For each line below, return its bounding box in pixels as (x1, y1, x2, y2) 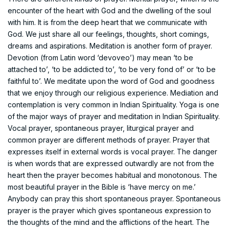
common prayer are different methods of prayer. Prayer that (8, 135, 210, 144)
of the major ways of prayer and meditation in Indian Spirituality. (8, 111, 220, 121)
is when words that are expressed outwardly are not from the (8, 158, 214, 168)
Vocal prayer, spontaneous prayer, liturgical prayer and (8, 123, 194, 132)
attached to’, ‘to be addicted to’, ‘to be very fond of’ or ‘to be (8, 64, 216, 74)
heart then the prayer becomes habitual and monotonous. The (8, 170, 217, 179)
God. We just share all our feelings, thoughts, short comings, (8, 29, 209, 38)
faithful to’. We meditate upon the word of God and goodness (8, 76, 215, 85)
